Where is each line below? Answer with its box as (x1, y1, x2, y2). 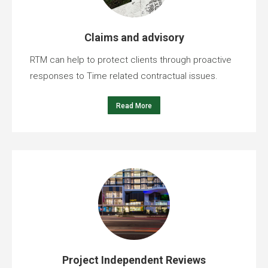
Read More (116, 101, 152, 110)
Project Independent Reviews (62, 253, 206, 266)
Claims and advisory (84, 31, 184, 44)
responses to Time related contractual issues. (30, 70, 218, 81)
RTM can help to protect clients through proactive (30, 54, 232, 65)
